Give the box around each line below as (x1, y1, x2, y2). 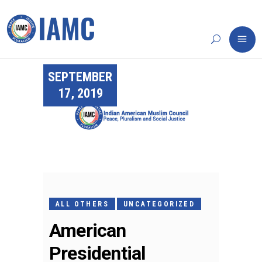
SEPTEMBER (48, 70, 112, 84)
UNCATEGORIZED (123, 200, 195, 209)
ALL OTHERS (56, 200, 109, 209)
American (49, 219, 126, 242)
